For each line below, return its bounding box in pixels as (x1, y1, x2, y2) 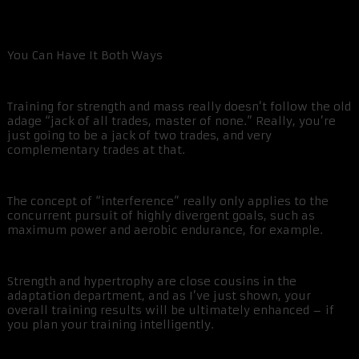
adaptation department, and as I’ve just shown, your (7, 288, 311, 304)
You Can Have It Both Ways (7, 48, 163, 63)
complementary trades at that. (7, 143, 185, 158)
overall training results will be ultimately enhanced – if (7, 303, 334, 318)
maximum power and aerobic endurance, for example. (7, 223, 323, 238)
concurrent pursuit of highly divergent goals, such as (7, 208, 315, 224)
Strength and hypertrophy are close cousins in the (7, 274, 296, 289)
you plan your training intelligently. (7, 317, 214, 333)
